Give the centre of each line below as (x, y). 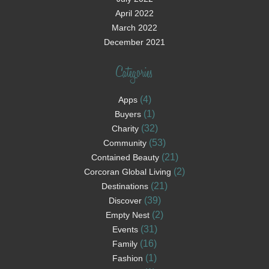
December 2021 (134, 42)
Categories (134, 74)
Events (125, 230)
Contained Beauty (125, 158)
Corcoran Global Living (128, 172)
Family (125, 244)
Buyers (128, 114)
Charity (125, 129)
